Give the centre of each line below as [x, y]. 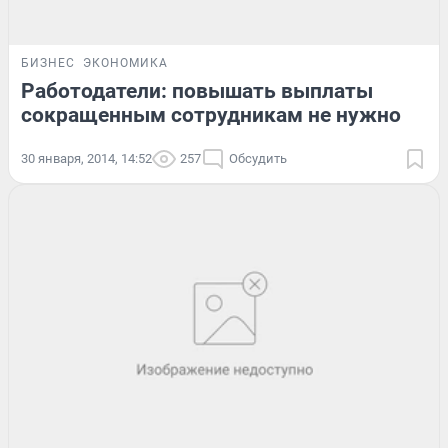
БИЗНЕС [48, 62]
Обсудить [258, 158]
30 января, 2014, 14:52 [86, 158]
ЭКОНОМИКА [125, 62]
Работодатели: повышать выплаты [197, 90]
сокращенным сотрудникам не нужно [211, 114]
